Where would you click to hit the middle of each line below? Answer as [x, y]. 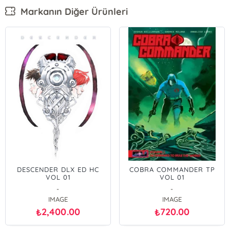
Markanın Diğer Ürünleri [72, 11]
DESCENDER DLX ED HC [58, 169]
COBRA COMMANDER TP [172, 169]
